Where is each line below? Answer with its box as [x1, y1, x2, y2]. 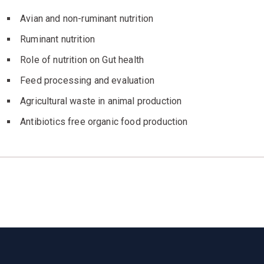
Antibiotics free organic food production [20, 115, 188, 127]
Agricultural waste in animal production [20, 95, 182, 107]
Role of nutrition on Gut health [20, 54, 144, 65]
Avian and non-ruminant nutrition [20, 12, 154, 24]
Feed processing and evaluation [20, 74, 154, 86]
